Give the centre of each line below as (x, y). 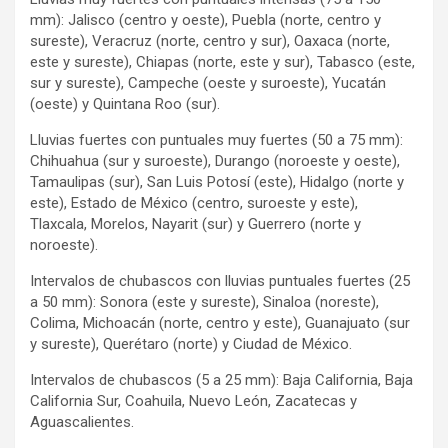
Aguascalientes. (82, 421)
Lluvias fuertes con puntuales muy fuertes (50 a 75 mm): (216, 139)
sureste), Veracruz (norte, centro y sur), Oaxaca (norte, (210, 40)
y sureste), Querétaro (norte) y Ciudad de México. (191, 343)
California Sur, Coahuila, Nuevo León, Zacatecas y (193, 400)
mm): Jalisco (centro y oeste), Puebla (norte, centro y (205, 19)
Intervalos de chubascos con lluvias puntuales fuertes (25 (220, 280)
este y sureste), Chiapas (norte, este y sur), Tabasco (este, (222, 61)
